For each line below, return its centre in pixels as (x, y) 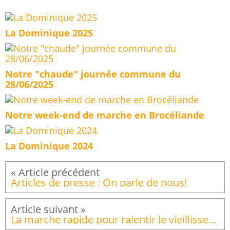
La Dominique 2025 (49, 33)
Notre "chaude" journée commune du (93, 74)
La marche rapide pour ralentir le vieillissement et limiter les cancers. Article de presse (213, 219)
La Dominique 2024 (49, 146)
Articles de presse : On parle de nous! (99, 183)
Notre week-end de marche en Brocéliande (105, 115)
